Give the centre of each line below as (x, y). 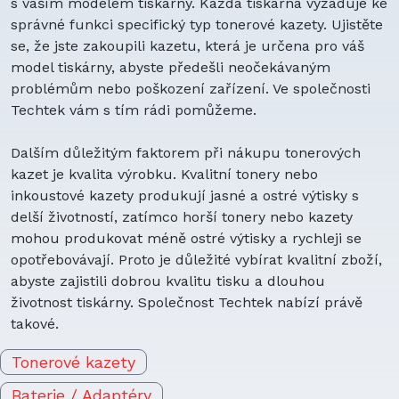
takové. (35, 324)
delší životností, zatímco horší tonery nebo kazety (182, 217)
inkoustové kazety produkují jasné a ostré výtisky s (185, 195)
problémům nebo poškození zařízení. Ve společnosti (191, 89)
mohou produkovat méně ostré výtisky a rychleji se (186, 238)
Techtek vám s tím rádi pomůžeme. (134, 110)
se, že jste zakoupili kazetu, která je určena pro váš (187, 46)
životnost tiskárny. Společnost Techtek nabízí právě (187, 302)
